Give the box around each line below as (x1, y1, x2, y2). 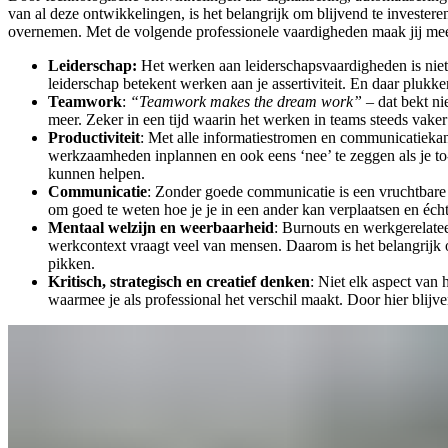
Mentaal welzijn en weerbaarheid (48, 219, 274, 237)
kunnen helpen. (48, 165, 149, 183)
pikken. (48, 255, 95, 273)
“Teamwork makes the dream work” (130, 93, 362, 111)
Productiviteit (48, 129, 140, 147)
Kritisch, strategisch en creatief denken (48, 273, 310, 291)
